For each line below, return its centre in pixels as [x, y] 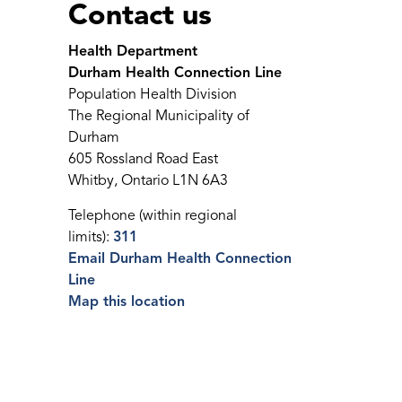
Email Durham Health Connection [180, 258]
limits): [91, 237]
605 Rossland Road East [143, 159]
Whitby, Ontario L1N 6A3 [148, 180]
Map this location [127, 301]
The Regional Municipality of [159, 116]
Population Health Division [153, 94]
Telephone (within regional [153, 215]
